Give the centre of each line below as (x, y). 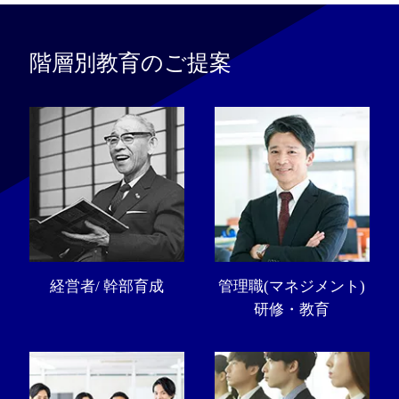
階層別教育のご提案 (131, 62)
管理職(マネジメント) (292, 287)
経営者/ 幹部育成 (107, 287)
